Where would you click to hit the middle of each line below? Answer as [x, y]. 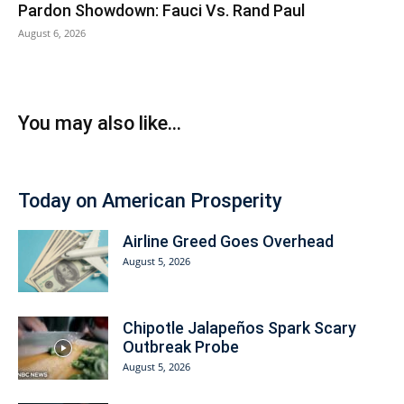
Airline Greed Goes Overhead [228, 241]
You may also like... [100, 123]
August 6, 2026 [52, 32]
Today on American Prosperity [150, 200]
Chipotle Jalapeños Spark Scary [239, 327]
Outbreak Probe [181, 346]
